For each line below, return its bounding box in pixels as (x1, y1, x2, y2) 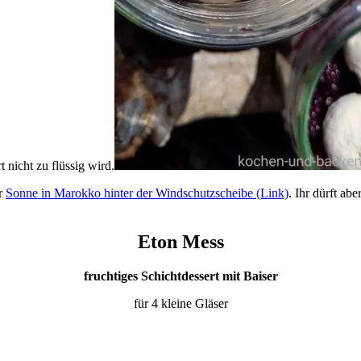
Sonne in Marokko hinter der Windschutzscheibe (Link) (6, 185, 288, 200)
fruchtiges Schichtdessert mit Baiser (83, 268, 278, 283)
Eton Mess (137, 230, 224, 252)
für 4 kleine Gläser (133, 296, 228, 310)
